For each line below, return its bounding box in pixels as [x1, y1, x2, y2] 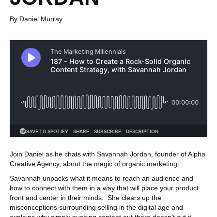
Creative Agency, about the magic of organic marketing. [10, 160, 181, 168]
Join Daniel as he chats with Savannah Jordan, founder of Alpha [10, 150, 205, 158]
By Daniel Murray [10, 15, 62, 23]
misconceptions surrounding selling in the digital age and [10, 203, 183, 211]
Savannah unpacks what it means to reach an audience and [10, 174, 193, 182]
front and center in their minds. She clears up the [10, 194, 161, 201]
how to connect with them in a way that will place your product [10, 184, 199, 192]
